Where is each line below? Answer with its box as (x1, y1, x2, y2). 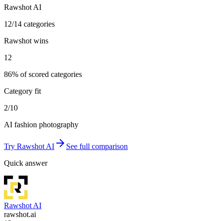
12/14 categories (4, 20, 55, 29)
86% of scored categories (4, 70, 82, 79)
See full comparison (66, 142, 128, 151)
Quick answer (4, 159, 47, 168)
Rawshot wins (4, 37, 48, 45)
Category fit (4, 87, 41, 96)
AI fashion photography (4, 120, 78, 129)
